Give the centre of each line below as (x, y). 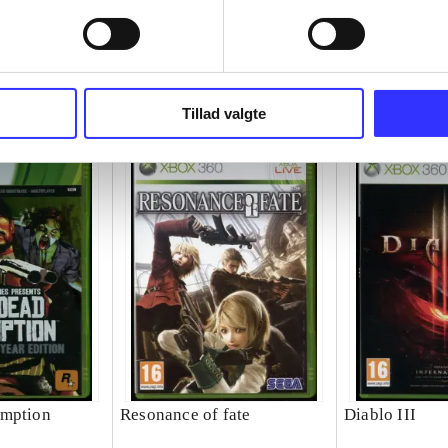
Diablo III (379, 415)
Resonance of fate (185, 415)
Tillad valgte (224, 114)
